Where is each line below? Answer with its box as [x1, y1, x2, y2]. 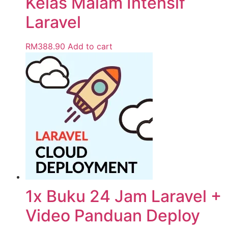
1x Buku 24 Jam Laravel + [25, 186, 221, 207]
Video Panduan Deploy [25, 206, 200, 226]
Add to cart [68, 41, 112, 52]
